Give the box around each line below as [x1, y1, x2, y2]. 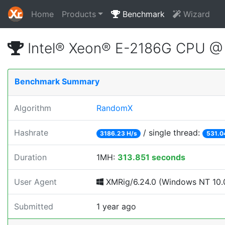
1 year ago [96, 201, 136, 211]
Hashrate [14, 128, 48, 138]
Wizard [180, 9, 210, 19]
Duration [14, 152, 47, 162]
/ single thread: [141, 128, 203, 138]
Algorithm [14, 103, 51, 113]
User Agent [14, 177, 57, 187]
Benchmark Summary [15, 76, 99, 86]
